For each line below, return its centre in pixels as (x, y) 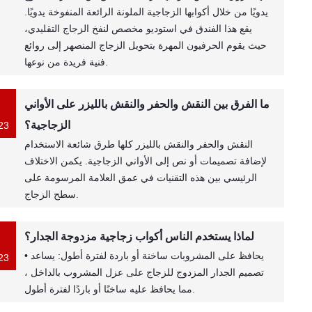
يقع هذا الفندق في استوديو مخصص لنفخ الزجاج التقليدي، (139, 29)
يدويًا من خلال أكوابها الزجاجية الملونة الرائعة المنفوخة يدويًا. (147, 12)
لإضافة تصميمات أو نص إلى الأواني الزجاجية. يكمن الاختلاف (146, 161)
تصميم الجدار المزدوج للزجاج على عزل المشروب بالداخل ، (145, 272)
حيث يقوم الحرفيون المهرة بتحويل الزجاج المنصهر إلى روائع (146, 45)
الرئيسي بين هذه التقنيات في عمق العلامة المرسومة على (141, 178)
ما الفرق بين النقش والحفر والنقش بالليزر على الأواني (147, 104)
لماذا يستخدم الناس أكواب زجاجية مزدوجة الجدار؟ (140, 236)
